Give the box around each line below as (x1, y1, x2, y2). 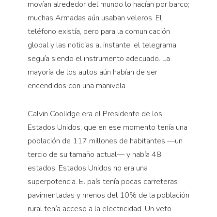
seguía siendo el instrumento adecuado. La (27, 53, 170, 64)
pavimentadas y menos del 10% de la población (27, 190, 189, 201)
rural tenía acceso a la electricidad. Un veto (27, 203, 171, 215)
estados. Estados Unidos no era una (27, 163, 148, 174)
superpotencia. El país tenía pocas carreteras (27, 176, 178, 187)
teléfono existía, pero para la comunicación (27, 26, 170, 37)
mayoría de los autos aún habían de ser (27, 67, 157, 78)
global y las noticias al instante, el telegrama (27, 40, 176, 51)
